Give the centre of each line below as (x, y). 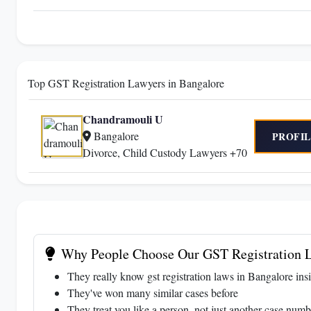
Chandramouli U (123, 119)
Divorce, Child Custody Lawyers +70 (165, 152)
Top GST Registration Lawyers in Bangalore (126, 83)
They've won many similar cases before (153, 293)
